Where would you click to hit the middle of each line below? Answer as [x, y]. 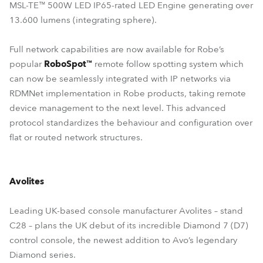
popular [27, 64]
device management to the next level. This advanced [118, 108]
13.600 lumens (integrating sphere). [83, 20]
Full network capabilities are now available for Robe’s [117, 49]
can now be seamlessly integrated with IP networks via [120, 79]
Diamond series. [43, 255]
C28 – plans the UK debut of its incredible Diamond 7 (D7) [129, 225]
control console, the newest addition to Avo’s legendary [123, 240]
